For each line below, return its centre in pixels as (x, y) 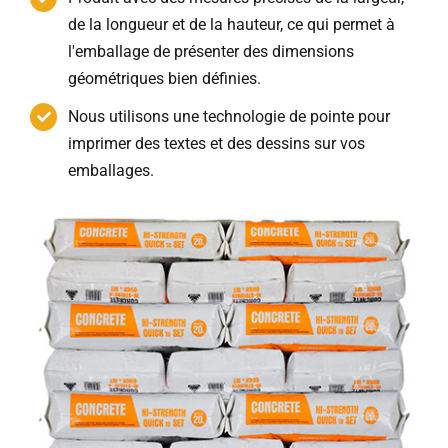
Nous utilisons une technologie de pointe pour (229, 117)
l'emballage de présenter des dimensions (211, 52)
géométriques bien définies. (165, 79)
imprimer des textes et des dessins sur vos (217, 144)
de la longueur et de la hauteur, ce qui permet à (232, 25)
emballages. (111, 171)
